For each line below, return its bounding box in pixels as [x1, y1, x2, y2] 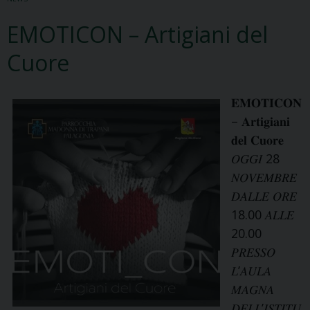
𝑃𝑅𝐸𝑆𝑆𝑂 [231, 244, 275, 261]
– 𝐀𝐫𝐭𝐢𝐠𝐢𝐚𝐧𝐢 [231, 113, 290, 130]
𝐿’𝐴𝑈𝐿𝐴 [231, 262, 271, 280]
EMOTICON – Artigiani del [7, 19, 268, 50]
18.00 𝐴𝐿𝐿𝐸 [231, 206, 294, 224]
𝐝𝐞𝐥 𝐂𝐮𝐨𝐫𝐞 [231, 131, 284, 149]
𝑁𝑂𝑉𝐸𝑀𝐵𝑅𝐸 [231, 169, 297, 186]
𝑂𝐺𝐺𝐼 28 [231, 150, 280, 167]
